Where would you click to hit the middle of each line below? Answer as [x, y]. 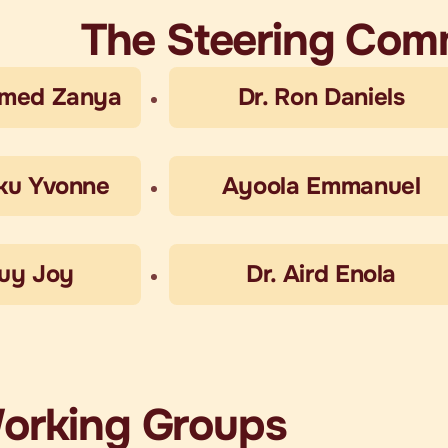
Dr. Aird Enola [321, 274]
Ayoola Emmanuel [321, 185]
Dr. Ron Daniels [321, 96]
